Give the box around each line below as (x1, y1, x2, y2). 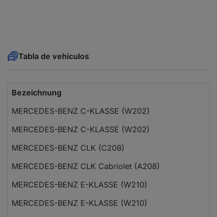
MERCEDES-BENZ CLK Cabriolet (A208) (12, 161, 160, 171)
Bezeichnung (12, 88, 62, 98)
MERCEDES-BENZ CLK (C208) (12, 143, 124, 153)
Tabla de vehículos (18, 51, 89, 62)
